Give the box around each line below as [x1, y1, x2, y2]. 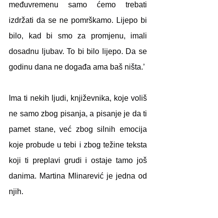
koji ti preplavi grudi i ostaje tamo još [9, 156, 147, 164]
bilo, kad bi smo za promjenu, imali [9, 32, 147, 40]
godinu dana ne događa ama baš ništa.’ [9, 63, 145, 71]
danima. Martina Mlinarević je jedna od [9, 172, 147, 180]
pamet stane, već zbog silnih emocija [9, 125, 147, 133]
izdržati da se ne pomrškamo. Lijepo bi [9, 16, 147, 24]
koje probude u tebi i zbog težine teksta [9, 141, 147, 149]
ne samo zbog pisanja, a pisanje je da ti [9, 109, 147, 118]
